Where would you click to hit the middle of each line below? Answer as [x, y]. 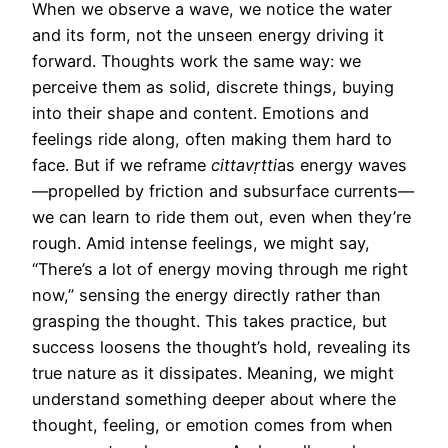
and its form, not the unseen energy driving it [208, 34]
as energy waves [342, 164]
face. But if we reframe [121, 164]
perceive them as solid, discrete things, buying [213, 86]
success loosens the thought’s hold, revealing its [221, 346]
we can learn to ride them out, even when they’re [221, 216]
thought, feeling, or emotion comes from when [212, 424]
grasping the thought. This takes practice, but [209, 320]
